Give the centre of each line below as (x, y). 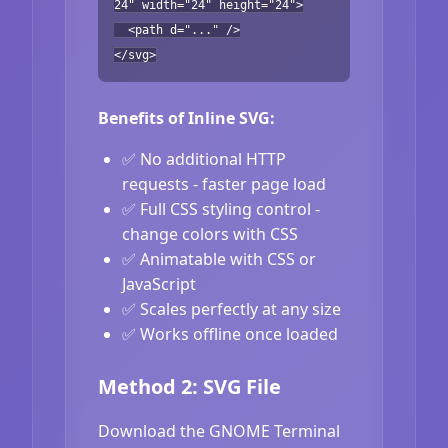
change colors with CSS (210, 233)
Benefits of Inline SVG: (186, 117)
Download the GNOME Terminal (219, 430)
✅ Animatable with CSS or (219, 258)
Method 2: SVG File (189, 386)
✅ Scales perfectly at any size (231, 308)
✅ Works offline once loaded (230, 333)
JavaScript (159, 283)
